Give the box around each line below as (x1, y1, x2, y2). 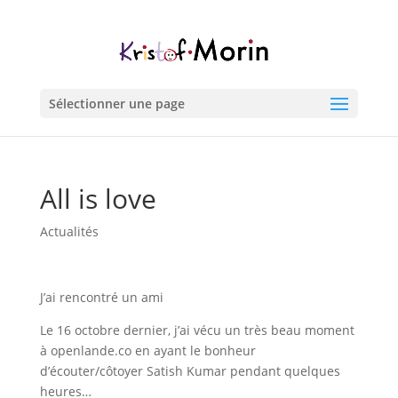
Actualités (39, 223, 99, 240)
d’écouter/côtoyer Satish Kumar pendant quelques (39, 362, 340, 379)
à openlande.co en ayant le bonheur (39, 342, 256, 359)
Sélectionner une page (48, 95, 185, 112)
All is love (39, 180, 156, 217)
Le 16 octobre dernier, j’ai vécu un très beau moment (39, 322, 354, 338)
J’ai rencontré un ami (39, 289, 163, 306)
